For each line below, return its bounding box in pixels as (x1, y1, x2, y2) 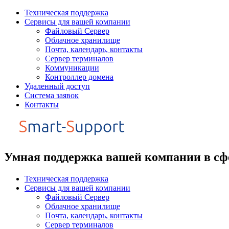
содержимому (4, 26, 52, 35)
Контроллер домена (45, 73, 113, 81)
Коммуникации (45, 63, 99, 72)
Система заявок (25, 91, 79, 100)
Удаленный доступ (25, 82, 90, 90)
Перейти (4, 8, 34, 16)
